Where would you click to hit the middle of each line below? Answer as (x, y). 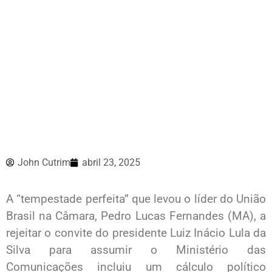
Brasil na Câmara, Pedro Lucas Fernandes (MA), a (136, 216)
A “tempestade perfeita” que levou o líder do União (136, 199)
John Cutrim (44, 162)
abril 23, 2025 (111, 162)
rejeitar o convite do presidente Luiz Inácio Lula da (136, 233)
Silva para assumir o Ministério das (136, 250)
